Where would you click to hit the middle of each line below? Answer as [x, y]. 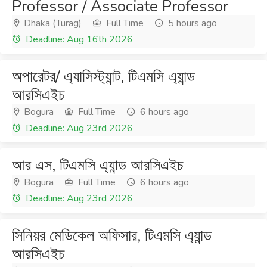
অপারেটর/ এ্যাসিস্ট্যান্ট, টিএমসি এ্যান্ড [103, 77]
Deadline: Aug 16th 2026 [78, 39]
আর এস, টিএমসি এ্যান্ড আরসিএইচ [98, 165]
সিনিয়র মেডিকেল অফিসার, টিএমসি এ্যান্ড [112, 236]
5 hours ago [191, 23]
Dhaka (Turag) [52, 23]
